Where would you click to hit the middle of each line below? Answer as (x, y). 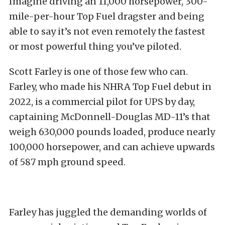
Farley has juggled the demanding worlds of (108, 212)
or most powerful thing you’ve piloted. (95, 47)
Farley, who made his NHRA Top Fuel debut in (110, 87)
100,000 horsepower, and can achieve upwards (112, 147)
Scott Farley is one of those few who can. (98, 72)
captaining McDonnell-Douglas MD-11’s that (110, 117)
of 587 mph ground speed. (67, 162)
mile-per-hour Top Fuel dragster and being (107, 17)
